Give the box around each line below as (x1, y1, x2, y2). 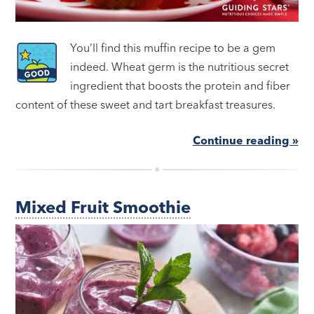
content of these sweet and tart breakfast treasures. (15, 97, 276, 112)
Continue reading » (192, 133, 299, 148)
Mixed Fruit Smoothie (15, 197, 191, 218)
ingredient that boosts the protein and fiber (70, 78, 291, 93)
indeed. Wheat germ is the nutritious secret (70, 60, 289, 74)
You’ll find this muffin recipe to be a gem (70, 41, 276, 55)
